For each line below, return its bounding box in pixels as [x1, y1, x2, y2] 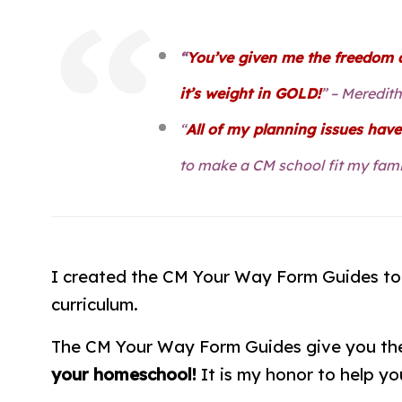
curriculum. [51, 293, 138, 315]
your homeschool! [51, 363, 197, 385]
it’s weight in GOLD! [179, 83, 320, 102]
